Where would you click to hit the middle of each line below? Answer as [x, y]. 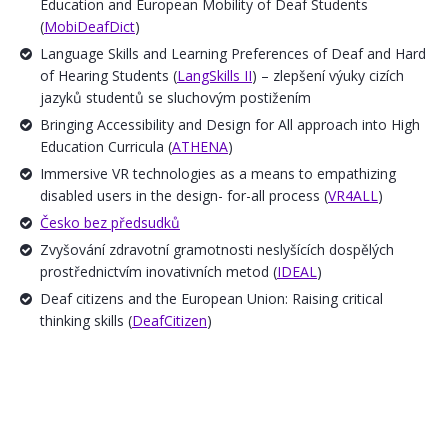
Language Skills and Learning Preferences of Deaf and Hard [233, 53]
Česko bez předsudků [110, 222]
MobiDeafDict [89, 26]
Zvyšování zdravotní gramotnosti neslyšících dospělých [217, 249]
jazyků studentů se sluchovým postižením [175, 97]
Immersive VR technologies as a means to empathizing [218, 173]
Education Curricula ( [106, 146]
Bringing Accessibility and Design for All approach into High [230, 124]
